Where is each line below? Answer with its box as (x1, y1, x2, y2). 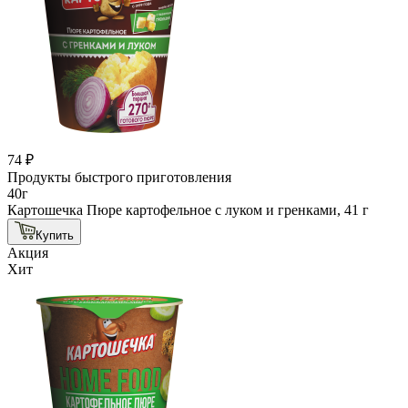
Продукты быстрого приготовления (7, 168, 231, 185)
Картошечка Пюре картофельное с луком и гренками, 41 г (7, 201, 369, 218)
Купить (36, 228, 74, 242)
